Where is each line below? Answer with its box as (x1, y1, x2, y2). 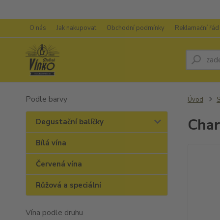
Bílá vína (36, 138, 66, 148)
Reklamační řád (175, 24, 219, 32)
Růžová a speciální (36, 180, 101, 190)
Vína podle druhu (26, 207, 83, 218)
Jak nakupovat (56, 24, 96, 32)
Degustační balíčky (36, 117, 104, 127)
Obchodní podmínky (107, 24, 165, 32)
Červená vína (36, 159, 82, 169)
